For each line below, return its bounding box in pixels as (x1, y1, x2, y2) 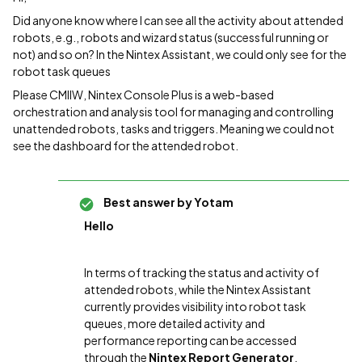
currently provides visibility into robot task (84, 299, 306, 314)
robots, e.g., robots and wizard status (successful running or (13, 30, 329, 44)
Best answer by (103, 195, 192, 209)
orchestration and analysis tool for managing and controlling (13, 104, 334, 119)
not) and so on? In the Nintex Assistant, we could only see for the (13, 47, 347, 61)
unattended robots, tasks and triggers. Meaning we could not (13, 121, 335, 136)
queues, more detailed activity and (84, 316, 265, 330)
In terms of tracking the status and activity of (84, 265, 319, 280)
